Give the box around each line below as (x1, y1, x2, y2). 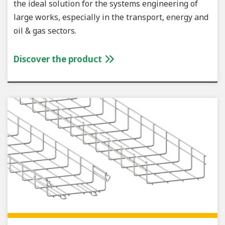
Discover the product (14, 53, 104, 65)
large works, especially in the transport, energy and (14, 11, 208, 23)
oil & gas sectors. (14, 25, 76, 36)
